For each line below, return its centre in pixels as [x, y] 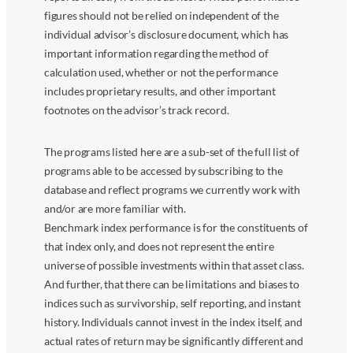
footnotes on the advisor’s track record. [137, 110]
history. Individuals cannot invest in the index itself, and [173, 321]
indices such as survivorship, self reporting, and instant [173, 303]
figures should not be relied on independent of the [162, 15]
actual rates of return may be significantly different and [174, 340]
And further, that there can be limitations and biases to [172, 284]
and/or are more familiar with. [115, 208]
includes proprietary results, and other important [160, 91]
